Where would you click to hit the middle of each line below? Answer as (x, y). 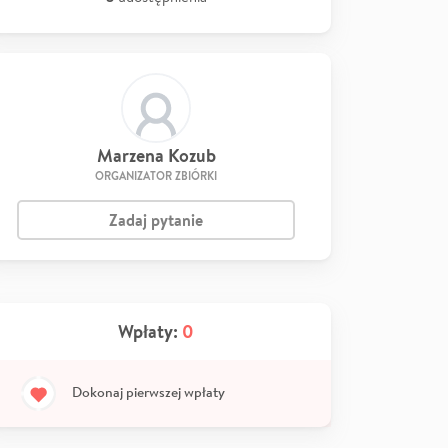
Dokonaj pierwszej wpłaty (148, 391)
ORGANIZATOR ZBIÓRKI (156, 176)
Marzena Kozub (156, 155)
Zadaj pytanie (156, 220)
